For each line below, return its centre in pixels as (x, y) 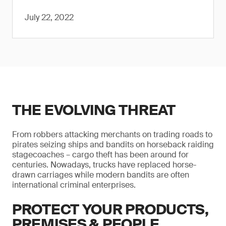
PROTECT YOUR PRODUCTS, (110, 210)
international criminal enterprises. (74, 185)
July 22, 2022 (49, 17)
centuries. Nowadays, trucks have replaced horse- (104, 165)
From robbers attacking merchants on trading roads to (112, 134)
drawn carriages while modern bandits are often (101, 175)
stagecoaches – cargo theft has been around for (100, 155)
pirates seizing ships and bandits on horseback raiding (113, 145)
